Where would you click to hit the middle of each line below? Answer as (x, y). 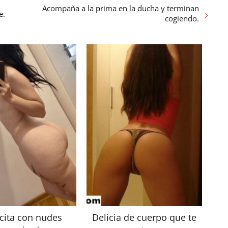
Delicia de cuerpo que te (144, 218)
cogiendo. (182, 18)
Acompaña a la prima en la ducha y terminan (121, 8)
